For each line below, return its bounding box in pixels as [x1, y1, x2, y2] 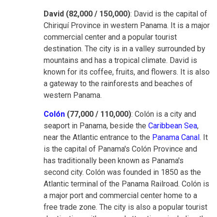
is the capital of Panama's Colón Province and [44, 144, 197, 154]
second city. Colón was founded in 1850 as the [44, 168, 201, 177]
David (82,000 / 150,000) [44, 9, 130, 19]
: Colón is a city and [131, 109, 196, 119]
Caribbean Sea [148, 121, 197, 131]
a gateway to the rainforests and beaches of [44, 79, 193, 89]
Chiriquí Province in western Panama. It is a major [44, 21, 210, 31]
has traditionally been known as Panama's [44, 156, 184, 166]
